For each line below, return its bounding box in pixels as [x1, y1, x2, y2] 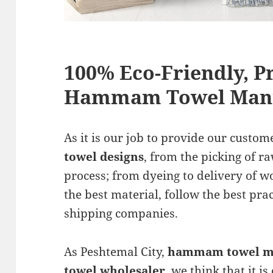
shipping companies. [64, 205, 179, 222]
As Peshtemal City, [64, 244, 168, 260]
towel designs [64, 149, 144, 165]
